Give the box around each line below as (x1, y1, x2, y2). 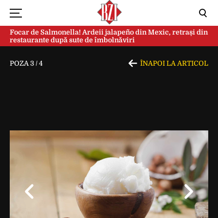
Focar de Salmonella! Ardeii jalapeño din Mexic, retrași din (10, 28, 208, 36)
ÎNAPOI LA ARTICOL (140, 59, 208, 67)
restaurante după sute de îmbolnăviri (10, 36, 135, 44)
